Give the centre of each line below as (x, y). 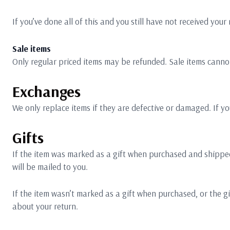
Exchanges (46, 91)
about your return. (45, 206)
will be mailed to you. (50, 167)
